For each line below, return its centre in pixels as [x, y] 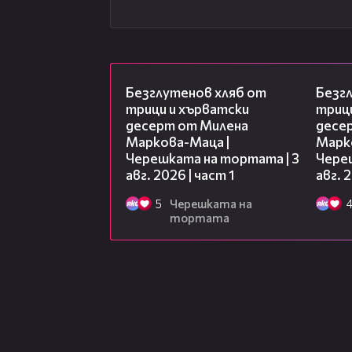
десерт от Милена [187, 126]
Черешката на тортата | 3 [213, 159]
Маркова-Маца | [178, 142]
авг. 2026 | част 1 [180, 175]
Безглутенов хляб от [196, 93]
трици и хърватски [187, 109]
